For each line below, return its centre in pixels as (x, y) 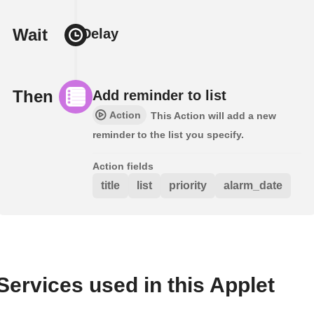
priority (188, 185)
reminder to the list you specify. (168, 134)
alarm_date (253, 185)
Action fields (123, 166)
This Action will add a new (213, 115)
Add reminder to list (159, 95)
